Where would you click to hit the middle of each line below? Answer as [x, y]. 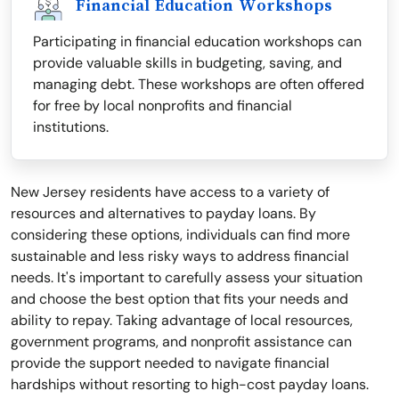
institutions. [71, 127]
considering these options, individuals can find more [180, 235]
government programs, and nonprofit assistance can [181, 342]
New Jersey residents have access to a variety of [170, 192]
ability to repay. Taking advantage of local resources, [182, 321]
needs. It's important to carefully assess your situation [187, 278]
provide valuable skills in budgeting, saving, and [187, 63]
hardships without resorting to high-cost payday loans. [190, 385]
